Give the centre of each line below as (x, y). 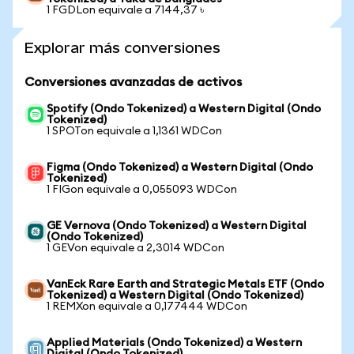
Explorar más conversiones (122, 48)
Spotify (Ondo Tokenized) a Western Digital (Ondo (184, 109)
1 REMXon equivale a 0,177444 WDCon (147, 307)
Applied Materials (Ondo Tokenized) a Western (174, 343)
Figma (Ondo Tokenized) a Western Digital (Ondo (180, 168)
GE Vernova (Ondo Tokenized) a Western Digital (177, 226)
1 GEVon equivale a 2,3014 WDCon (136, 248)
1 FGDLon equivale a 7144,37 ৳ (125, 10)
